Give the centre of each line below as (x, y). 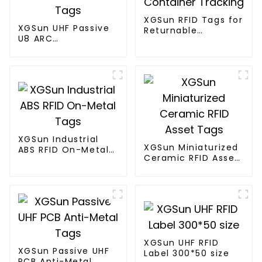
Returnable (170, 31)
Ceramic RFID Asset (191, 158)
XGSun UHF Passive (64, 28)
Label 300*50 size (187, 254)
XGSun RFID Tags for (193, 20)
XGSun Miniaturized (191, 147)
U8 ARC (35, 38)
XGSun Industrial (58, 139)
